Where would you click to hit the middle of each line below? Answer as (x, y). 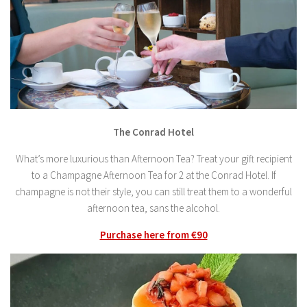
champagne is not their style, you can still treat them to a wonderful (153, 191)
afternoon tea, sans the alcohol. (153, 208)
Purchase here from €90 (153, 234)
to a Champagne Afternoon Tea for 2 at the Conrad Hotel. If (153, 175)
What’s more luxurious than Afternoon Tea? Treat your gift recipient (153, 158)
